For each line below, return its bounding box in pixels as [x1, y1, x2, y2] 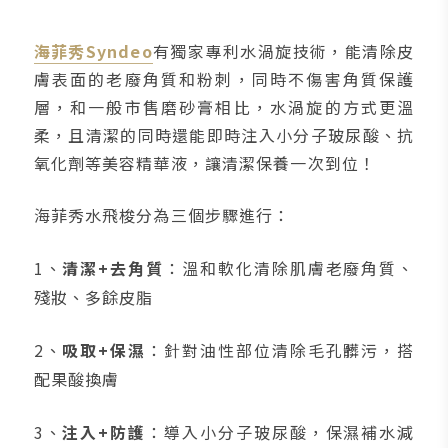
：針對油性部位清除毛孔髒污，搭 [146, 338, 415, 363]
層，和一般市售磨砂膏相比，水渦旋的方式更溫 [33, 95, 415, 120]
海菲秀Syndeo [33, 39, 153, 64]
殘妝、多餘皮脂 [33, 285, 154, 310]
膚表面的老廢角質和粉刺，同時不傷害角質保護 [33, 67, 415, 92]
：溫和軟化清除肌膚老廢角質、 [164, 256, 415, 281]
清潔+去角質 [62, 256, 165, 281]
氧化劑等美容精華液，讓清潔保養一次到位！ [33, 151, 377, 176]
